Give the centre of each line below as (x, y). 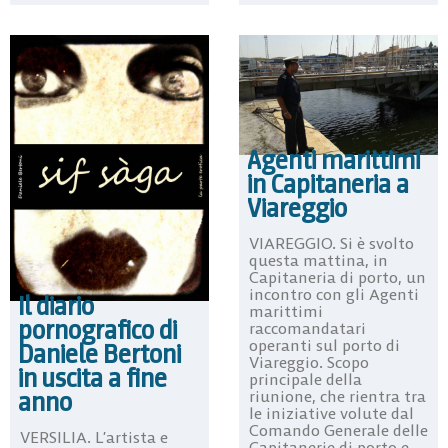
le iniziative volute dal (331, 412)
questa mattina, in (318, 259)
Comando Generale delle (338, 429)
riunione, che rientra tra (337, 395)
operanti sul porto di (324, 344)
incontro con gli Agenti (334, 293)
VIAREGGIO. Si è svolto (331, 242)
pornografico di (97, 329)
